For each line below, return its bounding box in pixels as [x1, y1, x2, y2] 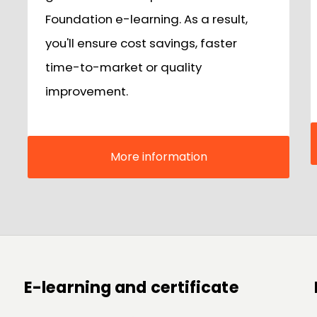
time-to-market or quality [45, 59, 202, 76]
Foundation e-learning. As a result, [45, 11, 248, 28]
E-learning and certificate [24, 275, 239, 299]
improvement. [45, 83, 128, 100]
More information [110, 149, 207, 166]
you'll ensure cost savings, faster [45, 35, 237, 52]
